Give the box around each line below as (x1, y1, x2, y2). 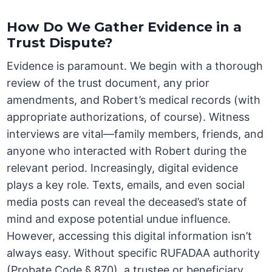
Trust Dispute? (7, 35, 114, 52)
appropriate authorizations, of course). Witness (7, 110, 250, 124)
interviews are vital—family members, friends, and (7, 127, 264, 141)
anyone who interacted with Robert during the (7, 144, 247, 158)
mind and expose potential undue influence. (7, 212, 231, 226)
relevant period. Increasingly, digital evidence (7, 161, 239, 175)
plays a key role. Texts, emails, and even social (7, 178, 245, 192)
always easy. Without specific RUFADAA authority (7, 246, 260, 260)
